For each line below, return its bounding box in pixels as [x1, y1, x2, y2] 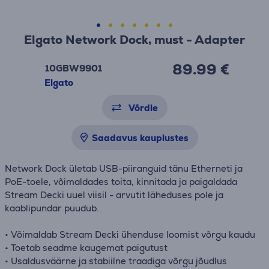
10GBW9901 [44, 62, 102, 74]
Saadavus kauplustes [91, 132, 189, 144]
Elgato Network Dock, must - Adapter [24, 32, 245, 47]
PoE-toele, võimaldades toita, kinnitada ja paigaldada [5, 176, 237, 187]
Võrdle [128, 102, 158, 113]
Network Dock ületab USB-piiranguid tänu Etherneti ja [5, 163, 243, 174]
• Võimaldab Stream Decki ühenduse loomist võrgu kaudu [5, 229, 255, 240]
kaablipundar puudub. [5, 202, 99, 214]
